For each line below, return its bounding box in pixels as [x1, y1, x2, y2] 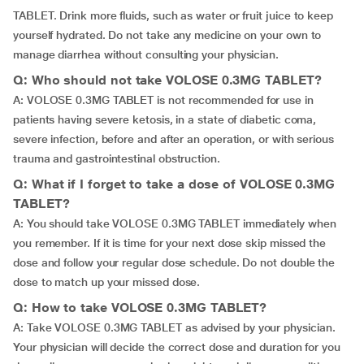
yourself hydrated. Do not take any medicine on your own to [13, 28, 322, 41]
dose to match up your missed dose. [13, 275, 201, 288]
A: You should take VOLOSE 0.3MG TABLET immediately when [13, 217, 336, 230]
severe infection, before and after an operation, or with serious [13, 132, 334, 145]
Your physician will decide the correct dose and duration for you [13, 340, 340, 353]
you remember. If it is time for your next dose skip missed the [13, 236, 327, 249]
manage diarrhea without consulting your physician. [13, 48, 279, 61]
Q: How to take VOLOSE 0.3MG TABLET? [13, 300, 267, 315]
